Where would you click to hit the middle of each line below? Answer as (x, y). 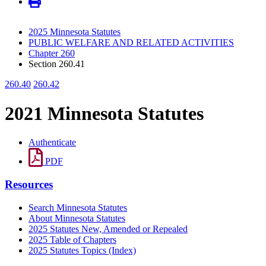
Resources (29, 184)
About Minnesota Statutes (77, 218)
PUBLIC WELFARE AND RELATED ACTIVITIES (131, 43)
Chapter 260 (52, 53)
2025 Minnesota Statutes (75, 32)
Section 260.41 (57, 64)
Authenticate (52, 142)
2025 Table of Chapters (72, 239)
